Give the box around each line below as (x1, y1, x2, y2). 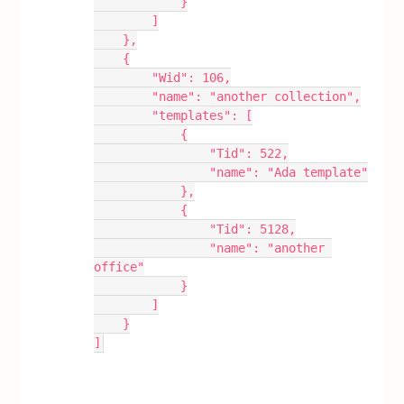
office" (94, 260, 145, 274)
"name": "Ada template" (209, 165, 369, 179)
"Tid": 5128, (209, 222, 297, 236)
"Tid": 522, (209, 146, 289, 161)
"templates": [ (151, 108, 253, 123)
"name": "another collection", (151, 89, 362, 104)
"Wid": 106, (151, 70, 232, 85)
